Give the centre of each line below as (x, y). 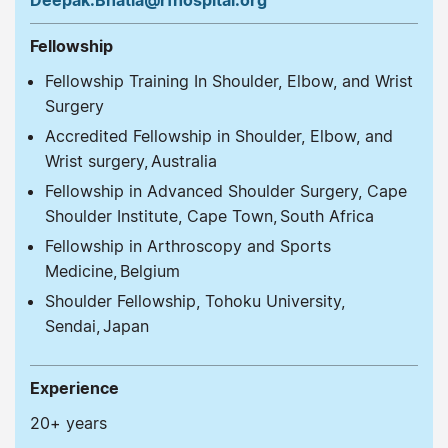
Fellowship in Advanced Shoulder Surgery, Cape (226, 190)
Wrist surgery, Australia (131, 160)
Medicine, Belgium (112, 270)
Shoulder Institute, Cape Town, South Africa (209, 215)
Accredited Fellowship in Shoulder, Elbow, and (219, 135)
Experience (74, 387)
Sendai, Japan (99, 325)
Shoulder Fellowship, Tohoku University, (195, 300)
